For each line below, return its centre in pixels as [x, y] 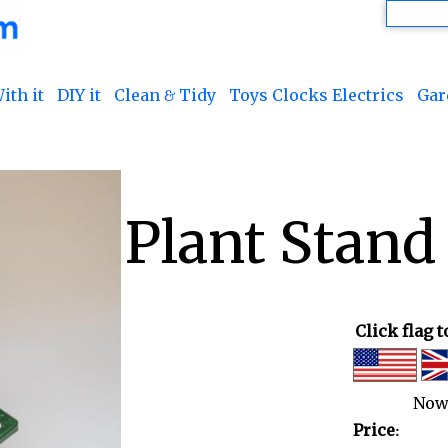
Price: [375, 430]
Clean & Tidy [165, 95]
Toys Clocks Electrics [317, 95]
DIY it [79, 95]
